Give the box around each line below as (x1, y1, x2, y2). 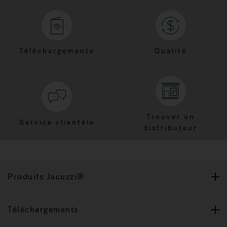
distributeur (143, 123, 198, 133)
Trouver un (146, 111, 195, 122)
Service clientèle (19, 117, 95, 127)
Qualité (154, 46, 187, 56)
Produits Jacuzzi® (8, 171, 85, 182)
